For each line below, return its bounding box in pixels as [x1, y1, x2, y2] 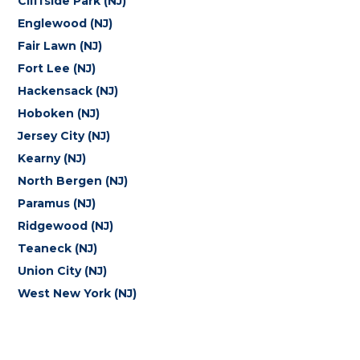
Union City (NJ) [18, 264, 108, 278]
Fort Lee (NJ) [18, 61, 96, 76]
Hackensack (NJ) [18, 84, 119, 98]
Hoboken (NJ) [18, 106, 100, 121]
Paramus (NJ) [18, 196, 96, 211]
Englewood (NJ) [18, 16, 113, 31]
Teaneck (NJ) [18, 241, 98, 256]
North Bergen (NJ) [18, 174, 129, 188]
